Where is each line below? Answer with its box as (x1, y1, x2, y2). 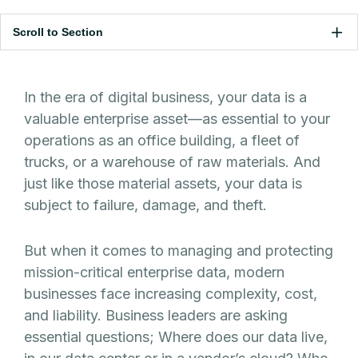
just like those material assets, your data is (24, 174, 302, 192)
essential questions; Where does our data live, (24, 328, 328, 345)
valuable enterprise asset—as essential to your (24, 109, 330, 127)
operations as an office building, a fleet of (24, 131, 300, 149)
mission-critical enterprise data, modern (24, 263, 284, 280)
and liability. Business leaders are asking (24, 306, 288, 324)
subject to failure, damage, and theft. (24, 196, 271, 213)
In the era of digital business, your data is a (24, 88, 307, 105)
